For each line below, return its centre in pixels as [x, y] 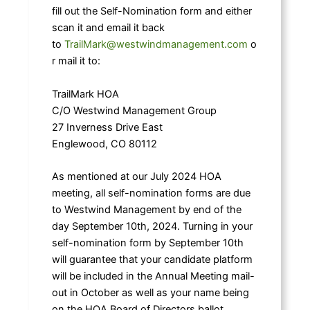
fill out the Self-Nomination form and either [152, 11]
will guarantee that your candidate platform [152, 260]
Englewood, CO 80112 [104, 144]
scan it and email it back [108, 28]
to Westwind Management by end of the [146, 210]
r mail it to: [76, 61]
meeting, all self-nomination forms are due [151, 193]
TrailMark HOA [85, 94]
